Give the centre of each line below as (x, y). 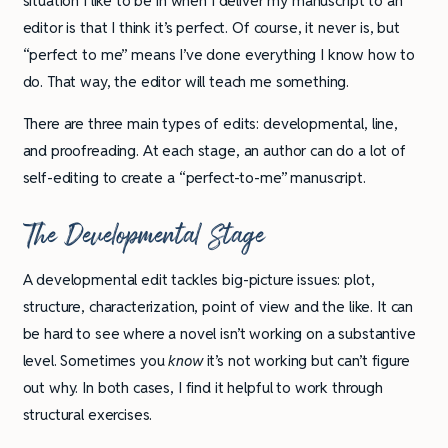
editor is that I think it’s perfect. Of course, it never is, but (211, 27)
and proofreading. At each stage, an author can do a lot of (214, 150)
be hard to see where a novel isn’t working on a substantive (219, 333)
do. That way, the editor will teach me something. (186, 81)
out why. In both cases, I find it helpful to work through (202, 387)
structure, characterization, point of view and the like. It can (218, 306)
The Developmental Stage (143, 235)
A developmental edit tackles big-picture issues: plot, (198, 279)
